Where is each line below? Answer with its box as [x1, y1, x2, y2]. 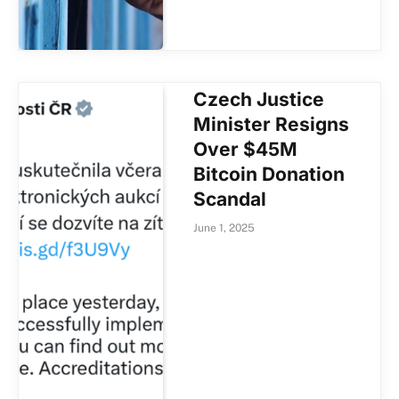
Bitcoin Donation [193, 162, 346, 185]
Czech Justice [193, 87, 325, 110]
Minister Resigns [193, 112, 350, 135]
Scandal [193, 187, 267, 210]
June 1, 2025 [193, 221, 256, 234]
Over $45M [193, 137, 298, 160]
